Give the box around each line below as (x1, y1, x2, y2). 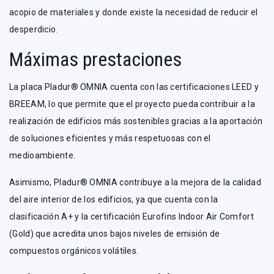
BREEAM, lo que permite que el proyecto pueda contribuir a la (9, 99, 255, 109)
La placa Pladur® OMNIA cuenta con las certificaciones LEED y (9, 82, 259, 92)
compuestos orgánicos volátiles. (9, 246, 139, 256)
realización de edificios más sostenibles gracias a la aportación (9, 116, 263, 126)
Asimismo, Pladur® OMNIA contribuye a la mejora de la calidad (9, 177, 261, 187)
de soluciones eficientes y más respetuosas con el (9, 133, 211, 143)
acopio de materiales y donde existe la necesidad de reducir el (9, 7, 258, 17)
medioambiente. (9, 150, 76, 160)
